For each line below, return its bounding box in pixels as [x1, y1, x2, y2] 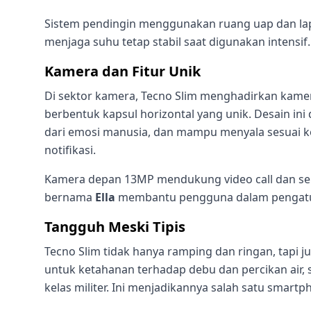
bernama [44, 190, 95, 205]
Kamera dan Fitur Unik [44, 62, 201, 81]
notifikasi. [44, 142, 96, 158]
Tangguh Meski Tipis [44, 217, 185, 237]
